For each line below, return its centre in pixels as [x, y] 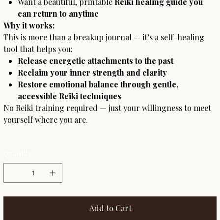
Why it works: [29, 26]
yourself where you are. [46, 120]
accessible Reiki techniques [69, 96]
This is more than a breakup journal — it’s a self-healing [104, 37]
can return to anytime [58, 14]
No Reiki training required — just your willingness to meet [108, 108]
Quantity [18, 153]
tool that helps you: [38, 49]
